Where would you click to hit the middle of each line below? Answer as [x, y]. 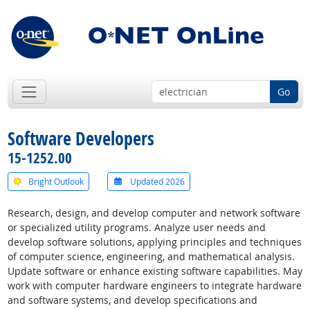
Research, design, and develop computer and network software [154, 213]
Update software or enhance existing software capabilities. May [155, 271]
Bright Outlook [55, 181]
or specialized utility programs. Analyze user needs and [136, 228]
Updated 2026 [157, 181]
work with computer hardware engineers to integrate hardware [154, 286]
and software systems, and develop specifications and [132, 300]
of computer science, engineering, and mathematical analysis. [151, 257]
